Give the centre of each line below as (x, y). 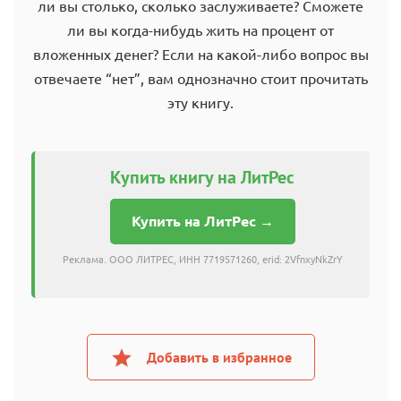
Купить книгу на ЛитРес (202, 177)
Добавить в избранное (219, 357)
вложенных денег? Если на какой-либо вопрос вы (200, 54)
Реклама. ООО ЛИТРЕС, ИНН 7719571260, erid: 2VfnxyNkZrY (202, 259)
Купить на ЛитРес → (202, 221)
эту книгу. (200, 102)
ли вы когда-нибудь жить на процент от (200, 30)
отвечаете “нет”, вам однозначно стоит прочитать (200, 78)
